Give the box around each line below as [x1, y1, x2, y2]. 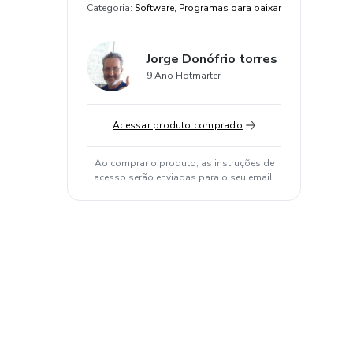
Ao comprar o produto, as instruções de [94, 157, 274, 169]
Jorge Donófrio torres [147, 50, 277, 68]
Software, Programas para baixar [135, 2, 281, 14]
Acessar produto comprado [113, 119, 243, 132]
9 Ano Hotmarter [147, 69, 221, 82]
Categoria [87, 2, 130, 14]
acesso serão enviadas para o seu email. [93, 171, 275, 184]
